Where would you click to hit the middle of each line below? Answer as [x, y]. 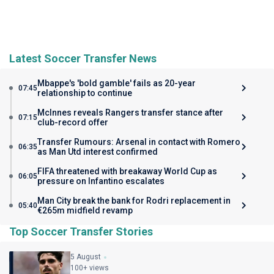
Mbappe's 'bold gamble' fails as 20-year [117, 83]
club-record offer [73, 122]
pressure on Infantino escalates [101, 181]
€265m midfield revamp [85, 210]
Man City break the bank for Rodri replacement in [134, 200]
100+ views [90, 268]
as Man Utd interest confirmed [98, 151]
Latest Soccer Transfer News [83, 58]
